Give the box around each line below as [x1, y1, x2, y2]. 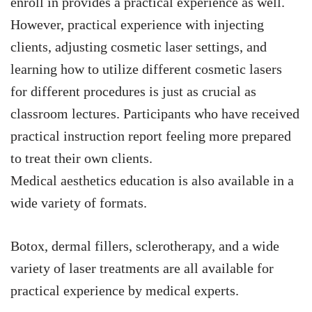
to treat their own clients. [10, 150, 153, 166]
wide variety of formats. [10, 194, 147, 210]
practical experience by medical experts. [10, 282, 239, 298]
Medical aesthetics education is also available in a [10, 172, 294, 188]
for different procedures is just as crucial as [10, 83, 256, 99]
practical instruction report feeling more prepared [10, 127, 291, 143]
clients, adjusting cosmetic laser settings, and [10, 38, 267, 54]
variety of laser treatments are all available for [10, 260, 274, 276]
